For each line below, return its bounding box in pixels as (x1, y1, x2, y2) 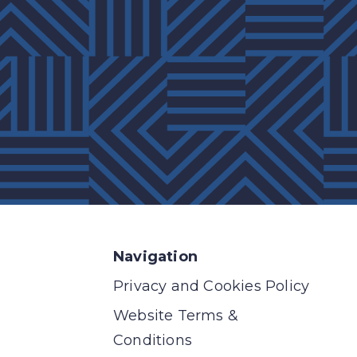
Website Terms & (113, 306, 238, 324)
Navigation (113, 247, 198, 265)
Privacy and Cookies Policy (113, 277, 310, 295)
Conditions (113, 331, 192, 349)
